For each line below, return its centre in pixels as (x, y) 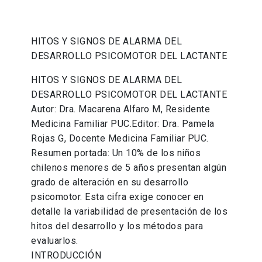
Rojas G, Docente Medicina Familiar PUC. (120, 139)
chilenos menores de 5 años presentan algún (129, 168)
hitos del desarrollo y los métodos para (117, 226)
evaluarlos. (55, 241)
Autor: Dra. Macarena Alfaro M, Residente (121, 109)
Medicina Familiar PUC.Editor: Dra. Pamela (123, 124)
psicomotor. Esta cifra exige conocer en (118, 197)
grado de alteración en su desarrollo (110, 182)
